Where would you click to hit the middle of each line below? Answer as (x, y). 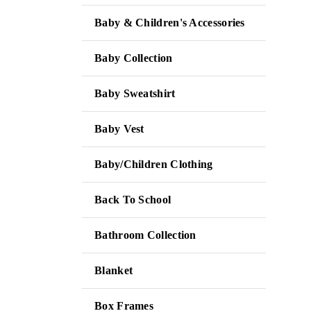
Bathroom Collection (145, 235)
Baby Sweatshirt (135, 93)
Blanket (114, 270)
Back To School (133, 200)
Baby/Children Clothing (154, 164)
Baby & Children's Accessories (170, 23)
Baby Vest (119, 129)
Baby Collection (134, 58)
